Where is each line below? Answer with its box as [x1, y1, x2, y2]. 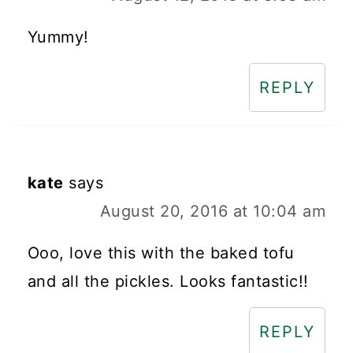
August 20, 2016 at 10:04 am [99, 202, 326, 221]
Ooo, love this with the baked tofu [27, 243, 295, 263]
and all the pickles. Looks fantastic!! [27, 272, 309, 292]
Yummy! [27, 28, 89, 47]
